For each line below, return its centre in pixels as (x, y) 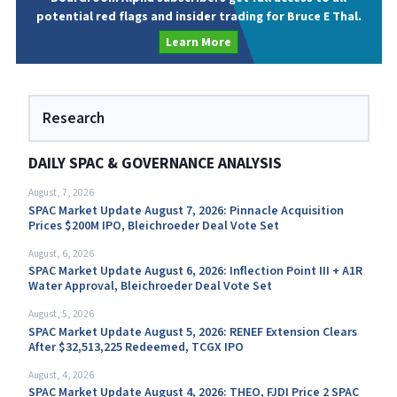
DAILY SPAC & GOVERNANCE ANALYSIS (155, 163)
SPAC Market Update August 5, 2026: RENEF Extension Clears (192, 332)
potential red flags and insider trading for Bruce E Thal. (198, 17)
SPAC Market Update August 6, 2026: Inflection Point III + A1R (195, 271)
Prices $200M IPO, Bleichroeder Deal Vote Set (153, 226)
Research (73, 118)
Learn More (198, 42)
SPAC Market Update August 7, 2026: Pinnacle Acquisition (186, 210)
